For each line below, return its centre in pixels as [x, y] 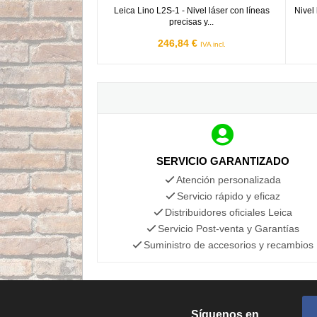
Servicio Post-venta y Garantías [228, 228]
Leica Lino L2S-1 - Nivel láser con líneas [191, 10]
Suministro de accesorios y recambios [228, 244]
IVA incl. [213, 44]
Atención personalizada [228, 179]
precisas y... [192, 22]
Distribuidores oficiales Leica [228, 212]
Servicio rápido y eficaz [228, 196]
